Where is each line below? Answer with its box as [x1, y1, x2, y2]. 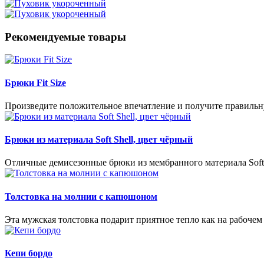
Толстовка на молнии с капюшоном [5, 191, 157, 202]
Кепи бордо [5, 248, 52, 259]
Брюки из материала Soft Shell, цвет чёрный [5, 134, 193, 145]
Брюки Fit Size [5, 77, 66, 88]
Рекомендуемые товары [5, 30, 126, 43]
